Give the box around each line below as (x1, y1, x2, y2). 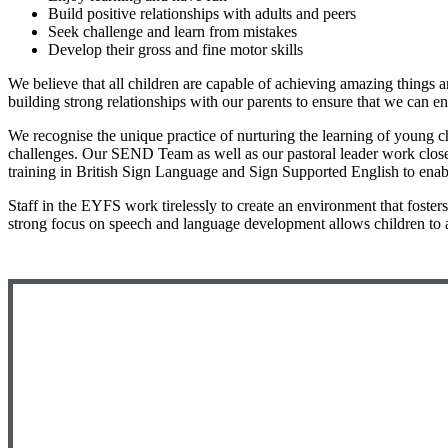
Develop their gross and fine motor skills (48, 41, 307, 59)
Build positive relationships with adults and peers (48, 5, 360, 23)
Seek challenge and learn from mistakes (48, 23, 301, 41)
